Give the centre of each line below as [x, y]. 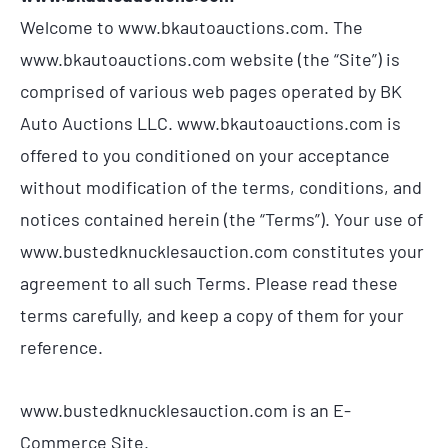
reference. [61, 346]
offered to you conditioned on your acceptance [205, 154]
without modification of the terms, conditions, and [221, 186]
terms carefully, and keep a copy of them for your [212, 314]
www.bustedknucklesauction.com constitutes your [222, 250]
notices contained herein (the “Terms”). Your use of [221, 218]
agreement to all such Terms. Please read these [209, 282]
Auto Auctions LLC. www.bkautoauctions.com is [210, 122]
